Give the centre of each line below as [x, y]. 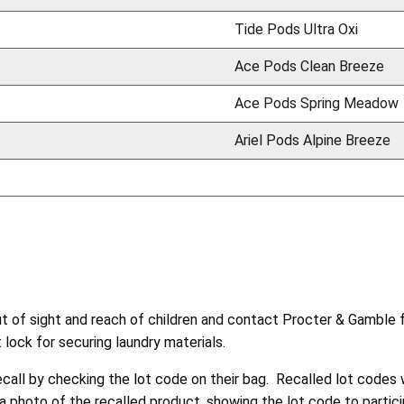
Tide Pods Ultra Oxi [296, 29]
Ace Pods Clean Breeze [309, 66]
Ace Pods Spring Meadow [317, 103]
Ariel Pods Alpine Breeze [312, 140]
